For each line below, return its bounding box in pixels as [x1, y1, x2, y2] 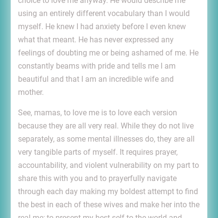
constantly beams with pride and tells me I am [18, 61, 176, 71]
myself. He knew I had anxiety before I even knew [18, 22, 186, 32]
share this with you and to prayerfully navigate [18, 174, 177, 183]
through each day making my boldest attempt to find [18, 187, 198, 197]
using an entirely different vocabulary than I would [18, 9, 190, 18]
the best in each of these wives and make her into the [18, 200, 200, 210]
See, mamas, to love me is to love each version [18, 108, 177, 118]
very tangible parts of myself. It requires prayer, [18, 147, 178, 157]
